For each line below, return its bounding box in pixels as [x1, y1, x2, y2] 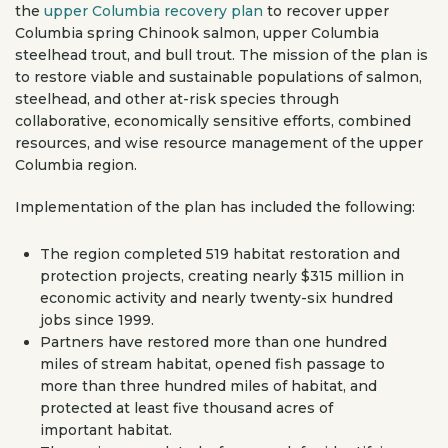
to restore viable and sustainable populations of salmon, [15, 68, 422, 86]
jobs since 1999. [40, 311, 154, 329]
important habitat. [40, 421, 172, 439]
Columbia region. [15, 156, 137, 174]
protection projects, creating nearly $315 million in [40, 267, 404, 285]
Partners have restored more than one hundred [40, 333, 387, 351]
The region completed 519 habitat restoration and [40, 245, 400, 263]
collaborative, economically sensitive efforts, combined [15, 112, 411, 130]
